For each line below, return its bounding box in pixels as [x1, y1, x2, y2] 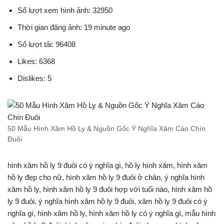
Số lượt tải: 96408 [17, 39, 75, 48]
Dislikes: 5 [17, 73, 51, 82]
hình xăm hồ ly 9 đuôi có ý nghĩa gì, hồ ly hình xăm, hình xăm [7, 160, 207, 169]
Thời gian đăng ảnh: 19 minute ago [17, 22, 130, 31]
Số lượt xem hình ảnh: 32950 [17, 5, 112, 14]
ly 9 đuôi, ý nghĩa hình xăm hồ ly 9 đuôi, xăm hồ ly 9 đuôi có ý [7, 196, 207, 205]
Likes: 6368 [17, 56, 55, 65]
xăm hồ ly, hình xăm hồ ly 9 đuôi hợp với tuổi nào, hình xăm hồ [7, 184, 212, 193]
